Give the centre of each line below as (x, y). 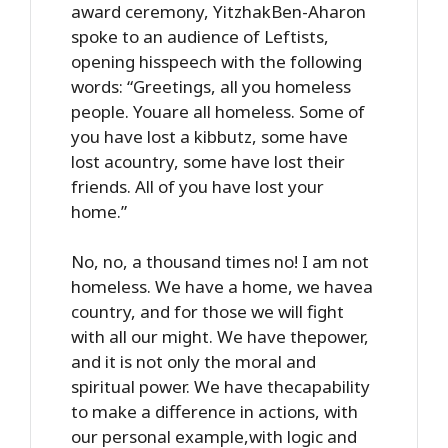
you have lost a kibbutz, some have (209, 136)
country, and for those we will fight (207, 311)
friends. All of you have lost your (197, 186)
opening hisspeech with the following (216, 61)
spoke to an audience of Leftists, (200, 36)
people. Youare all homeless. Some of (218, 111)
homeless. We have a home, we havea (222, 286)
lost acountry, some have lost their (208, 161)
